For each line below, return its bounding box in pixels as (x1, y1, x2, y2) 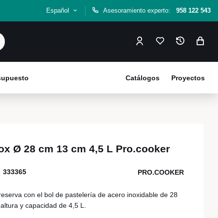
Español (46, 7, 72, 14)
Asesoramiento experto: (103, 7, 172, 14)
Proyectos (171, 74, 205, 82)
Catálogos (126, 74, 160, 82)
